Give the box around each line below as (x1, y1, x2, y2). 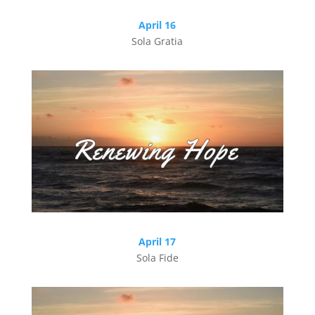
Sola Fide (136, 251, 179, 265)
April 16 (139, 18, 176, 32)
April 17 (139, 235, 176, 249)
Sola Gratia (131, 34, 184, 49)
